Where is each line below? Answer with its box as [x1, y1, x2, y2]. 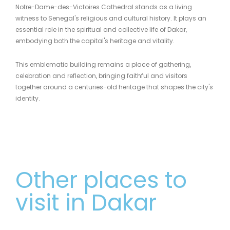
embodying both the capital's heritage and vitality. [15, 36, 175, 45]
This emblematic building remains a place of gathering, [15, 60, 191, 69]
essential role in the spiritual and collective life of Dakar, [15, 25, 187, 34]
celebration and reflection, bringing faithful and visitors [15, 71, 187, 80]
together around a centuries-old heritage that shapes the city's [15, 82, 213, 91]
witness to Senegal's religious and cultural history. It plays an [15, 13, 206, 23]
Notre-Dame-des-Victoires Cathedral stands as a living [15, 2, 192, 11]
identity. [15, 93, 40, 103]
